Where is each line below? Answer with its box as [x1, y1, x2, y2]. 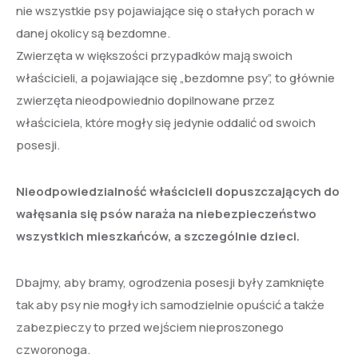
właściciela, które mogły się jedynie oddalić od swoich [16, 114, 316, 131]
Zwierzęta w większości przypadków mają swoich [16, 47, 292, 64]
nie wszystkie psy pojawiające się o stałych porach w [16, 2, 315, 19]
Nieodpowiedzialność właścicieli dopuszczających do [16, 183, 340, 200]
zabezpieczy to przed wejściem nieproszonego [16, 319, 284, 336]
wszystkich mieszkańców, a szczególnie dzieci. [16, 228, 300, 245]
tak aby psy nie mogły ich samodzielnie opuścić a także [16, 296, 324, 313]
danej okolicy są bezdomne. [16, 25, 170, 42]
